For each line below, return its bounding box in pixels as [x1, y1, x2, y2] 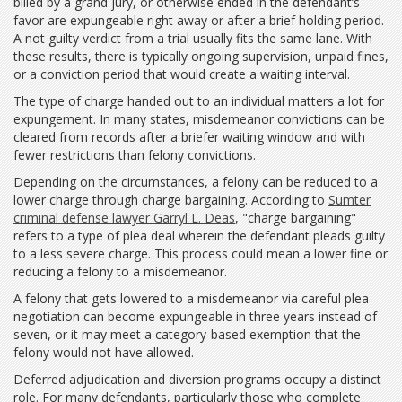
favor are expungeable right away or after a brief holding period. [13, 12, 384, 29]
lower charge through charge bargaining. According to [13, 191, 328, 208]
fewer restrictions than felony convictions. [13, 146, 259, 163]
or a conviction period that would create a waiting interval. [13, 66, 350, 83]
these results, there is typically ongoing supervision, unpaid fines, [13, 48, 389, 65]
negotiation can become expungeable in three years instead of [13, 308, 377, 325]
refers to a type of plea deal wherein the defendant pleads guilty [13, 227, 385, 244]
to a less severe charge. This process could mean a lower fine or [13, 245, 388, 262]
